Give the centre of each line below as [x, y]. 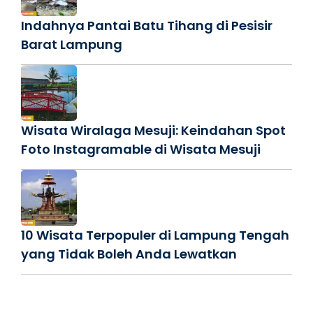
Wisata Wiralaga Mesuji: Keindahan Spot [153, 131]
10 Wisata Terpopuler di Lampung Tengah [155, 235]
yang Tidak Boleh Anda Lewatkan [129, 254]
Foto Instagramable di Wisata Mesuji [141, 150]
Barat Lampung [72, 45]
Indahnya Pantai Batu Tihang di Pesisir [147, 26]
